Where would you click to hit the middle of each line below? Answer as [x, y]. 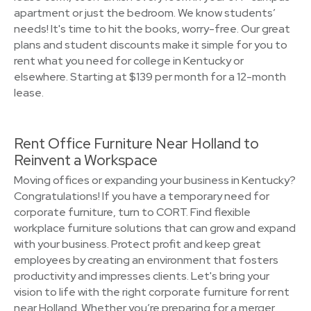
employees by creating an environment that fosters [146, 260]
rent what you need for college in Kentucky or [129, 61]
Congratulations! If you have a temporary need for [142, 196]
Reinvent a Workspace [86, 160]
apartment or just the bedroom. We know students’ [145, 13]
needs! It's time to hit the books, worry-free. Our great [152, 29]
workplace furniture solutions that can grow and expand [155, 228]
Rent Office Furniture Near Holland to [136, 143]
